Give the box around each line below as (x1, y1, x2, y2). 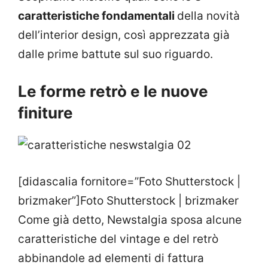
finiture (18, 103, 73, 123)
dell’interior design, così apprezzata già (18, 28, 230, 42)
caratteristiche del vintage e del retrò (18, 232, 218, 246)
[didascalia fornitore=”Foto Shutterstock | (18, 174, 240, 188)
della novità (177, 8, 240, 23)
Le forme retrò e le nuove (18, 82, 208, 101)
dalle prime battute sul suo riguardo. (18, 47, 213, 61)
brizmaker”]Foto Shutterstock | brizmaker (18, 193, 239, 208)
